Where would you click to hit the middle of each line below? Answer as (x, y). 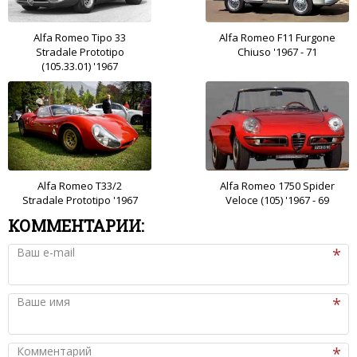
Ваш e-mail (46, 253)
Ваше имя (43, 302)
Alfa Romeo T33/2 (80, 186)
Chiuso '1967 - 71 (277, 52)
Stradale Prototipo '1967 (80, 200)
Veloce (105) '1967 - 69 (277, 200)
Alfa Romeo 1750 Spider (277, 186)
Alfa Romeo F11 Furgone (277, 38)
